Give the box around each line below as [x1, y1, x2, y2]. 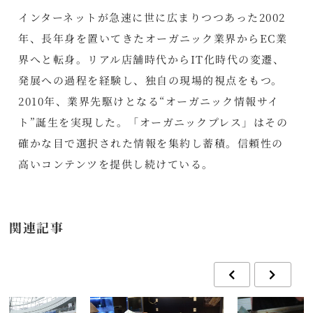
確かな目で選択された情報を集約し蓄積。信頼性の [18, 135, 284, 150]
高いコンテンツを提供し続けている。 [18, 156, 214, 171]
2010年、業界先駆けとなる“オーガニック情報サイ [18, 93, 279, 108]
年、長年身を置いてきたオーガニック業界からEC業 [18, 30, 288, 45]
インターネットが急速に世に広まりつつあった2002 [18, 9, 286, 24]
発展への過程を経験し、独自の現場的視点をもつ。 [18, 72, 283, 87]
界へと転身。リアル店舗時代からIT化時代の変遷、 [18, 51, 285, 66]
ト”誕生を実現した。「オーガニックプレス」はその [18, 114, 289, 129]
